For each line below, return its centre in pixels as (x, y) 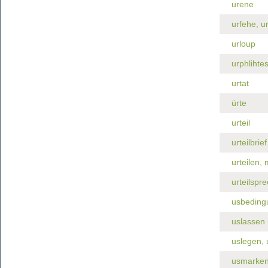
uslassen (248, 221)
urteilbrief (249, 142)
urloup (243, 44)
